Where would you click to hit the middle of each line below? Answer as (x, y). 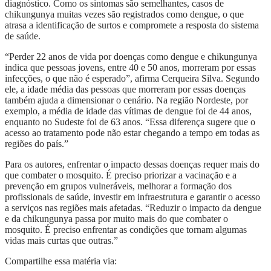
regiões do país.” (37, 143)
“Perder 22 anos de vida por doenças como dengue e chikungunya (131, 56)
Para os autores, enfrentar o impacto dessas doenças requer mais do (132, 164)
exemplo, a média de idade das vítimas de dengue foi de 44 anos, (128, 111)
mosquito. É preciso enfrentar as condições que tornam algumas (126, 229)
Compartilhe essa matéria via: (61, 261)
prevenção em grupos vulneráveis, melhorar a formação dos (118, 186)
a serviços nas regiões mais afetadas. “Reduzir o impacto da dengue (133, 207)
